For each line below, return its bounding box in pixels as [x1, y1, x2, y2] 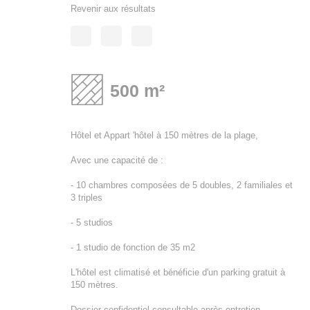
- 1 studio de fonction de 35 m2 [71, 241, 195, 253]
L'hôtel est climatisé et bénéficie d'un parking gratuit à [71, 266, 285, 277]
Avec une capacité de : [71, 154, 163, 165]
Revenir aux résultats [71, 3, 156, 14]
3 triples [71, 192, 102, 203]
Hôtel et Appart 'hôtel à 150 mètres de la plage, [71, 129, 258, 140]
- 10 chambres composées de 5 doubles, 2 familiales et [71, 179, 293, 190]
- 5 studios [71, 217, 113, 228]
